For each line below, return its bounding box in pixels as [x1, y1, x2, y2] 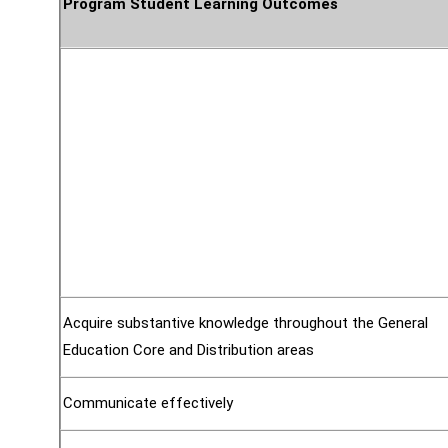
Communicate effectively [63, 394, 233, 412]
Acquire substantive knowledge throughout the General [63, 314, 428, 332]
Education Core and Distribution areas [63, 341, 314, 359]
